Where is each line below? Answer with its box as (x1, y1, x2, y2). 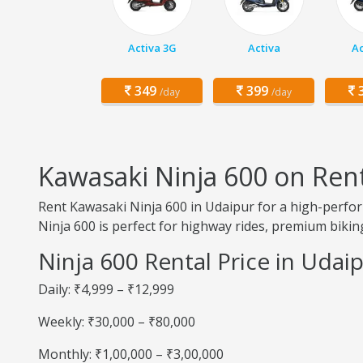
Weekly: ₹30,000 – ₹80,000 (38, 313, 195, 331)
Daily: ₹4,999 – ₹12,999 (38, 280, 174, 298)
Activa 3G (127, 41, 177, 55)
